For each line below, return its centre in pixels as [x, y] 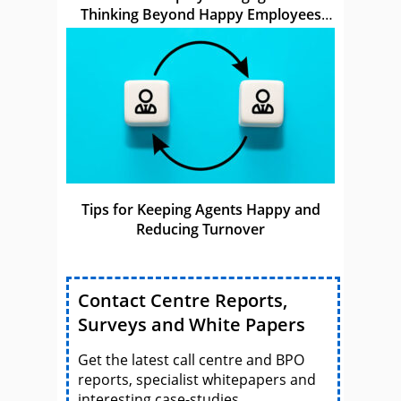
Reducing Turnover [200, 230]
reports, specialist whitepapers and [197, 380]
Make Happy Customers [200, 34]
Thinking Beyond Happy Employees [200, 15]
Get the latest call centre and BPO [191, 360]
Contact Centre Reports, [183, 301]
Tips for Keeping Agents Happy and [200, 210]
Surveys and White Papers [192, 325]
